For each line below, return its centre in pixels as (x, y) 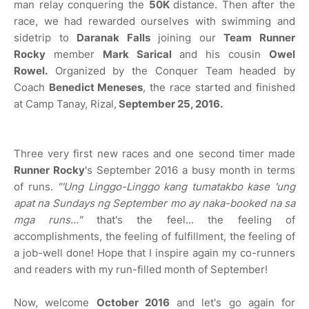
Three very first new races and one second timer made (154, 153)
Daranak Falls (117, 38)
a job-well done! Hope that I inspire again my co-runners (154, 253)
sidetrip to (46, 38)
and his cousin (224, 54)
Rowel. (31, 71)
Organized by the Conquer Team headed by (171, 71)
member (74, 54)
